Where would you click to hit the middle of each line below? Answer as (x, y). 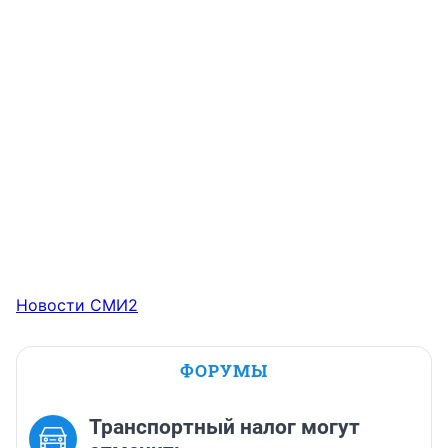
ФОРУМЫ (224, 371)
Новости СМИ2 (77, 305)
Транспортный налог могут (224, 427)
